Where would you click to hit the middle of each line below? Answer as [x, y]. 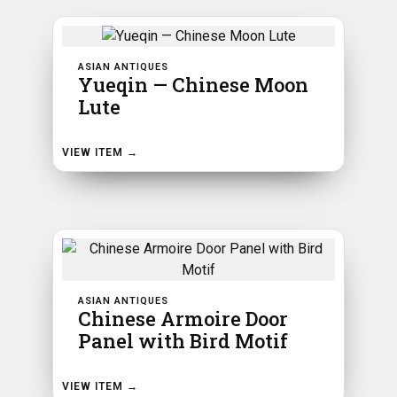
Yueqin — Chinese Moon [193, 84]
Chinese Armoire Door [183, 318]
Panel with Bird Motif [183, 340]
